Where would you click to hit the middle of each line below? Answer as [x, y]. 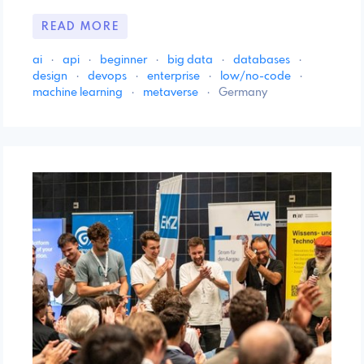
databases [263, 61]
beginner [125, 61]
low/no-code [257, 77]
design [51, 77]
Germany [243, 93]
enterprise [175, 77]
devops [108, 77]
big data [191, 61]
